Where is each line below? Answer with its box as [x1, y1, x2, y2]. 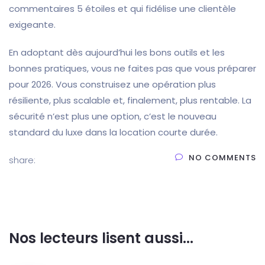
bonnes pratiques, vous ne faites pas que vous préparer [9, 62, 256, 75]
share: [9, 154, 38, 167]
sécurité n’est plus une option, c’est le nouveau [9, 110, 216, 123]
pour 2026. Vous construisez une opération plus [9, 78, 216, 91]
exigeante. [9, 18, 56, 31]
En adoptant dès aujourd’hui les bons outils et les [9, 46, 225, 59]
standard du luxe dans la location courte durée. [9, 126, 218, 139]
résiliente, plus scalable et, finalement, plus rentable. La [9, 94, 251, 107]
